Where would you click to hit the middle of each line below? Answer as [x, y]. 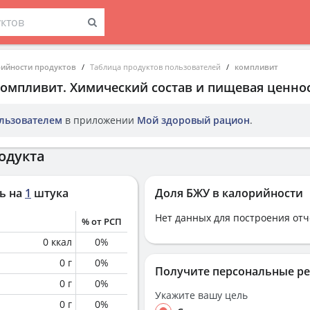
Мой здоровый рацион [193, 120]
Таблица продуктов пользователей [155, 67]
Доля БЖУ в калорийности [229, 193]
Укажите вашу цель [201, 295]
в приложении [100, 120]
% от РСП [102, 221]
